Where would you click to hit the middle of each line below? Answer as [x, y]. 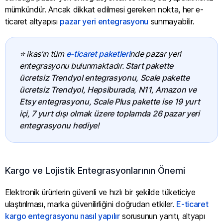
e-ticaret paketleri [98, 54]
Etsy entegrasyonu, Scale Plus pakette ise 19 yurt [110, 102]
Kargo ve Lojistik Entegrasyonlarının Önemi [95, 170]
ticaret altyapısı [33, 21]
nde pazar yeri [156, 54]
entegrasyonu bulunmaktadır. [73, 66]
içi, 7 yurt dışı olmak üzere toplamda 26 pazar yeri [110, 114]
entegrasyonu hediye [58, 126]
